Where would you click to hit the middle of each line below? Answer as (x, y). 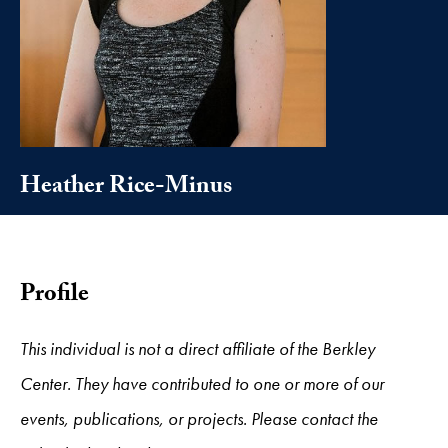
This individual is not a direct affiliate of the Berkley (197, 348)
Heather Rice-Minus (126, 188)
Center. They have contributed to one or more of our (202, 383)
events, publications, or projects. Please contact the (199, 418)
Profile (54, 296)
